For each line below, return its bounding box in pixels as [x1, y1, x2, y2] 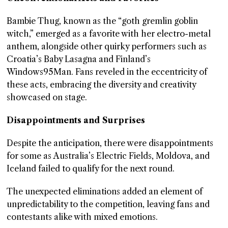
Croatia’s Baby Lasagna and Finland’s [7, 54, 151, 65]
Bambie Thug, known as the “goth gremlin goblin [7, 16, 198, 26]
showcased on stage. [7, 92, 88, 103]
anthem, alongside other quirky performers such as [7, 41, 207, 52]
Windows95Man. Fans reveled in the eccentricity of [7, 67, 208, 77]
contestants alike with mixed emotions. [7, 212, 158, 222]
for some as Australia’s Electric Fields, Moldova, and [7, 151, 210, 161]
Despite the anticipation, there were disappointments [7, 138, 214, 149]
